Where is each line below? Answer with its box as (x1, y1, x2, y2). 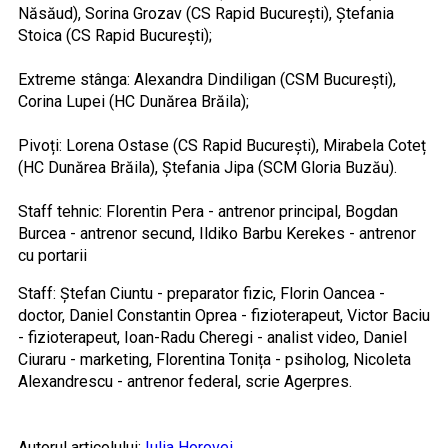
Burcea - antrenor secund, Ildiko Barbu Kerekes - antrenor (17, 223, 416, 243)
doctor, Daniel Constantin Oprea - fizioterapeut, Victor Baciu (17, 305, 430, 325)
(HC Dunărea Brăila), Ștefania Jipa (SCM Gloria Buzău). (17, 157, 397, 177)
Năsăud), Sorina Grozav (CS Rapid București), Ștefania (17, 3, 394, 23)
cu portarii (17, 245, 87, 265)
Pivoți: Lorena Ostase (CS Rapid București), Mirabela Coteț (17, 135, 426, 155)
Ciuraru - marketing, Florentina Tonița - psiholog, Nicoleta (17, 349, 411, 369)
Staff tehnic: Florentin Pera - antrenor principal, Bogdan (17, 201, 398, 221)
